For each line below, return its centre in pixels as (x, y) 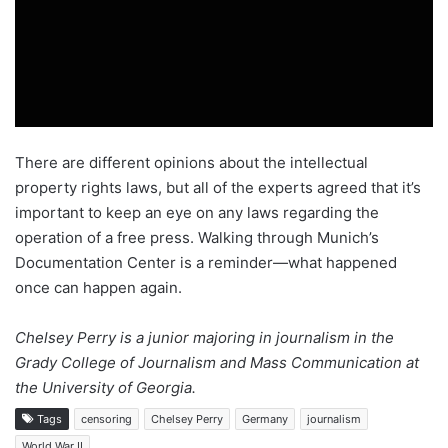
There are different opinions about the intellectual (191, 162)
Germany (265, 418)
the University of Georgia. (105, 387)
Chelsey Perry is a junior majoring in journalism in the (204, 337)
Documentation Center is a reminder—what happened (206, 262)
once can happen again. (98, 287)
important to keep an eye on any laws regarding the (197, 212)
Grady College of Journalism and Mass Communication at (217, 362)
